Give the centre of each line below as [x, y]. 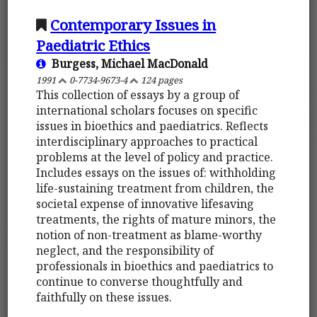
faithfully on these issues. [104, 297]
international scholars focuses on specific [147, 110]
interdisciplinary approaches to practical [147, 141]
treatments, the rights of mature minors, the [156, 219]
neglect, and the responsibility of [125, 250]
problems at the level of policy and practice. [155, 157]
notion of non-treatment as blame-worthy [149, 235]
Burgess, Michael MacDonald [127, 63]
